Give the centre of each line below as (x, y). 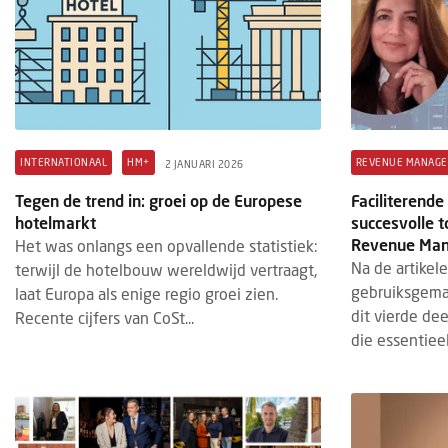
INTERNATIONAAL (63, 161)
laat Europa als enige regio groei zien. (146, 293)
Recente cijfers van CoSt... (104, 317)
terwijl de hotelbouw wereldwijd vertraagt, (166, 269)
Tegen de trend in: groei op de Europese (158, 200)
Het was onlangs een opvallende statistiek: (166, 245)
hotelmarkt (55, 222)
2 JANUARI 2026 (204, 164)
